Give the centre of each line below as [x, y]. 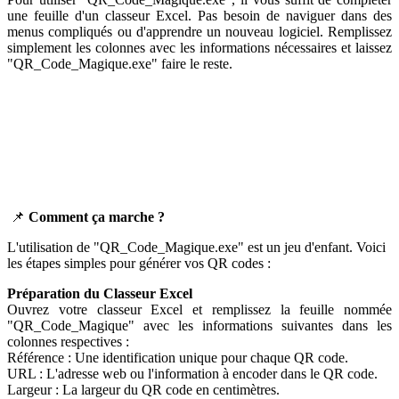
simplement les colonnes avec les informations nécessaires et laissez [199, 47]
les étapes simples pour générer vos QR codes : [139, 263]
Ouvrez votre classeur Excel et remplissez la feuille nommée [199, 309]
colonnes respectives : [68, 341]
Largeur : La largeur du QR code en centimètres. [143, 389]
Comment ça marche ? [97, 216]
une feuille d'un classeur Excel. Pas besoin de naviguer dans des [199, 15]
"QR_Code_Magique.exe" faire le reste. [120, 63]
